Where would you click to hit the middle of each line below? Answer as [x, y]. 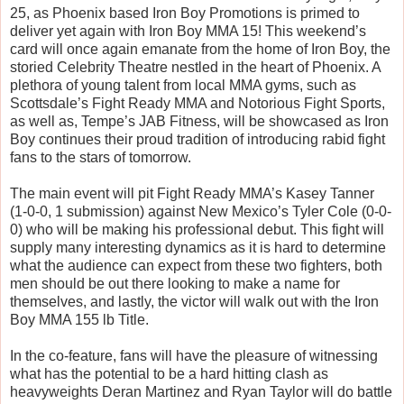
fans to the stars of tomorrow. [101, 158]
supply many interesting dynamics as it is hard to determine [198, 248]
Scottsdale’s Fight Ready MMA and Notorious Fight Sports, [197, 104]
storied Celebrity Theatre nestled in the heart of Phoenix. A [195, 68]
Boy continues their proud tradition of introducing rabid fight [197, 140]
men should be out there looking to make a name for [175, 284]
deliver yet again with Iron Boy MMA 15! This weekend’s [188, 32]
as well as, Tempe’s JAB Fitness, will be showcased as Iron [199, 122]
